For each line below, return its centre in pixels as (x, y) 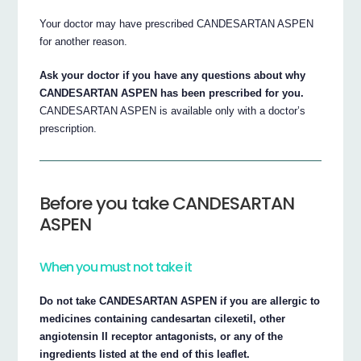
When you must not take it (116, 268)
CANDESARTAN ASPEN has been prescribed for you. (172, 93)
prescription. (68, 129)
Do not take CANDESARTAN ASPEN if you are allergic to (180, 301)
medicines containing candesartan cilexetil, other (163, 319)
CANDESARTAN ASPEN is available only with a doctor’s (173, 111)
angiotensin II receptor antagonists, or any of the (162, 337)
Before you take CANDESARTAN (167, 204)
